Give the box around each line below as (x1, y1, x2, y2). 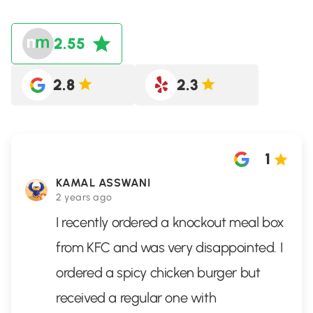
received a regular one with (56, 289, 217, 306)
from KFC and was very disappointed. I (56, 239, 283, 256)
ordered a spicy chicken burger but (56, 264, 261, 281)
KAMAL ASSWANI (56, 176, 151, 189)
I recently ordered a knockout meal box (56, 214, 284, 231)
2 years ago (56, 191, 112, 203)
